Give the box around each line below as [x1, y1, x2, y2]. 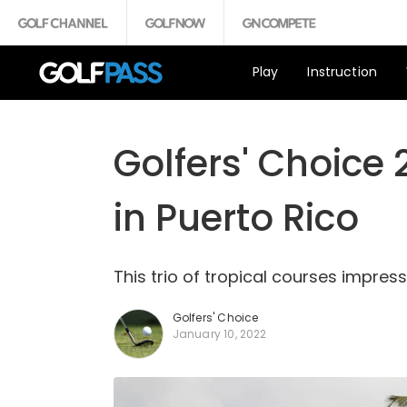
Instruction [307, 62, 378, 81]
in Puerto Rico [113, 193, 359, 243]
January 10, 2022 [172, 326, 267, 342]
